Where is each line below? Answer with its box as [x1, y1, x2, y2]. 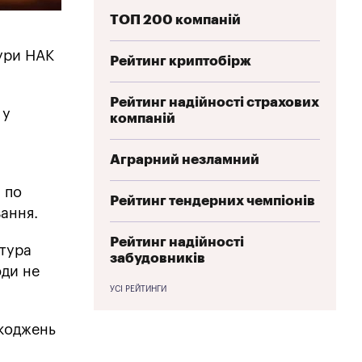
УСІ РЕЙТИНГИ [110, 284, 166, 293]
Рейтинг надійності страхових [110, 95, 319, 109]
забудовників [110, 250, 205, 265]
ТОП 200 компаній [110, 12, 241, 27]
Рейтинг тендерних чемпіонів [110, 193, 315, 208]
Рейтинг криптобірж [110, 53, 251, 68]
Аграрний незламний [110, 152, 259, 166]
